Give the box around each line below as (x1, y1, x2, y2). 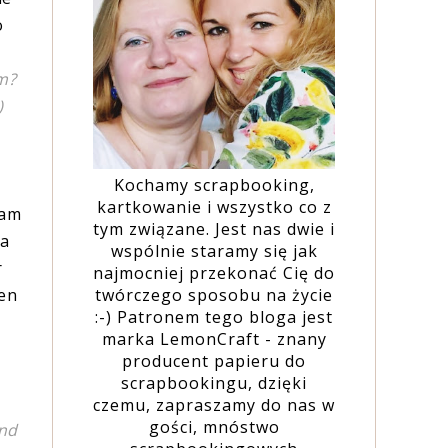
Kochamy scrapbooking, (113, 173, 315, 196)
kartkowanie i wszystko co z (96, 195, 332, 218)
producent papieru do (122, 349, 306, 372)
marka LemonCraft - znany (101, 327, 327, 350)
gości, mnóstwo (148, 415, 280, 438)
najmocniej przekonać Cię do (93, 261, 335, 284)
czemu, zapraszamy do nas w (93, 393, 335, 416)
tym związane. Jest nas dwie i (93, 217, 335, 240)
